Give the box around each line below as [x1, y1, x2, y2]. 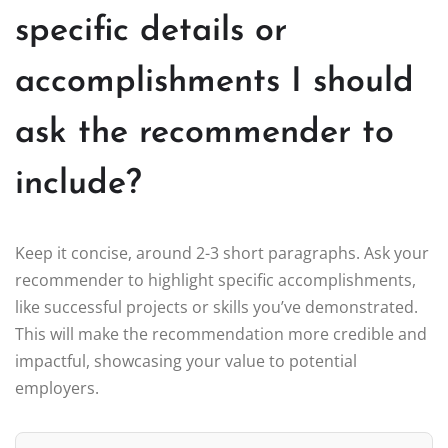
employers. [15, 376, 99, 399]
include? [15, 166, 142, 202]
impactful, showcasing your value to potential [15, 349, 357, 372]
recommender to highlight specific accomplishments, [15, 268, 416, 291]
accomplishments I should [15, 64, 414, 100]
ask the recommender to [15, 115, 394, 151]
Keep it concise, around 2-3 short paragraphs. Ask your [15, 241, 429, 264]
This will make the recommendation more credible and [15, 322, 427, 345]
